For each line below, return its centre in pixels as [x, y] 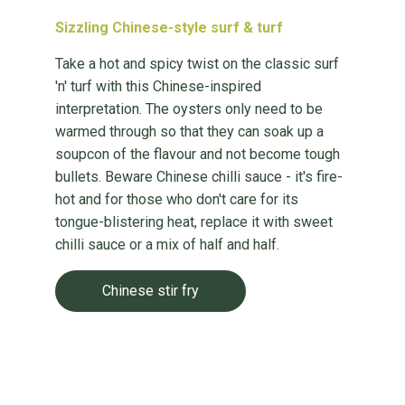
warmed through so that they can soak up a [189, 132]
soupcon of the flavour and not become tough [197, 154]
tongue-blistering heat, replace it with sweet [193, 222]
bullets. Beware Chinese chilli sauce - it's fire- [198, 177]
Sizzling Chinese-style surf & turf [169, 28]
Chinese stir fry [150, 291]
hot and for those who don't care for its [176, 199]
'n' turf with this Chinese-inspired [158, 86]
